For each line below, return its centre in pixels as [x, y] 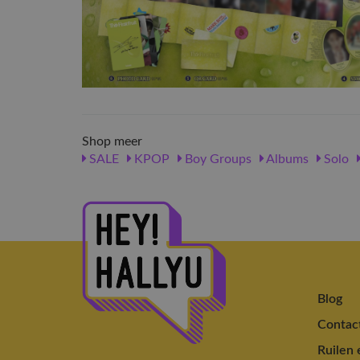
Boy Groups [217, 159]
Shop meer [112, 141]
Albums [286, 159]
